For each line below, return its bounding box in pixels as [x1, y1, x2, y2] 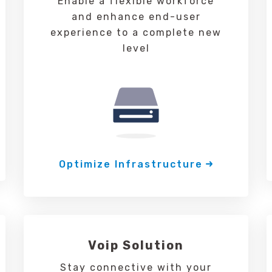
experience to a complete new [50, 27, 222, 38]
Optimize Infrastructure [58, 158, 203, 170]
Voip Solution [88, 238, 184, 253]
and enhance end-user [71, 11, 201, 22]
